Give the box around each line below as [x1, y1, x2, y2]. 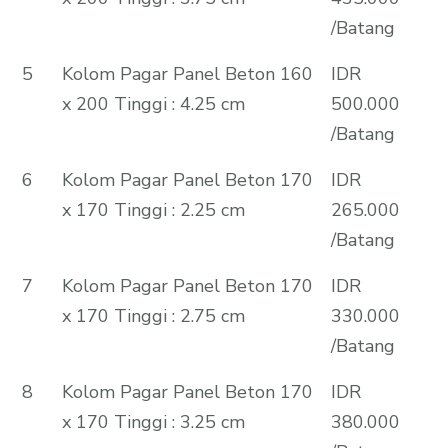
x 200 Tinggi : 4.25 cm [61, 91, 245, 116]
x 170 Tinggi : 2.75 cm [61, 303, 245, 328]
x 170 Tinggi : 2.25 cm [61, 197, 245, 222]
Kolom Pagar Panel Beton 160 [61, 61, 313, 86]
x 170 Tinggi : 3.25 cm [61, 409, 245, 434]
